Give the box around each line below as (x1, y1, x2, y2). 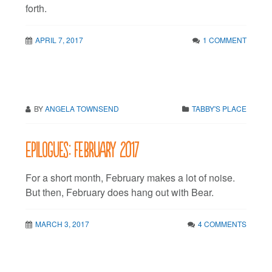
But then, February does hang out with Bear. (25, 185, 214, 199)
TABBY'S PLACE (191, 103, 246, 114)
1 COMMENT (202, 34, 246, 45)
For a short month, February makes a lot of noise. (25, 170, 236, 185)
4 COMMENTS (197, 218, 246, 229)
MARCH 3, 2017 (35, 218, 90, 229)
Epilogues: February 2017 (25, 137, 139, 159)
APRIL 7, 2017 (35, 34, 84, 45)
